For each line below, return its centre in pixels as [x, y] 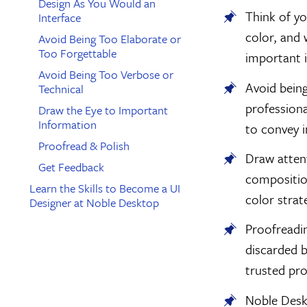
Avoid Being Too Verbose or [106, 74]
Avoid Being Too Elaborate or [110, 38]
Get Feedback [72, 167]
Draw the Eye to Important [103, 110]
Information [68, 124]
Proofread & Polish [84, 145]
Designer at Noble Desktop [94, 202]
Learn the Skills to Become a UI [105, 188]
